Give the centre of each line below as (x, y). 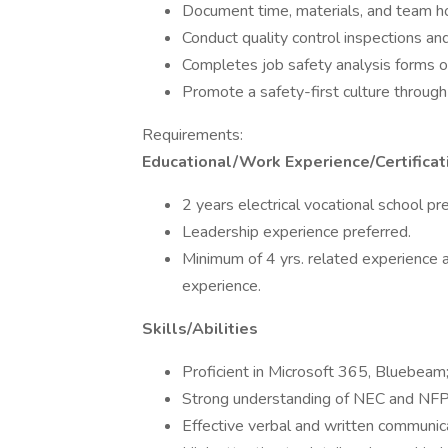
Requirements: (192, 135)
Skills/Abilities (200, 329)
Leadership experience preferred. (296, 232)
